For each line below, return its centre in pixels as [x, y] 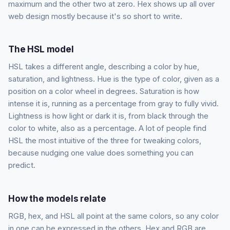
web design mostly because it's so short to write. [95, 16]
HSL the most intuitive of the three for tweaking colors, [105, 141]
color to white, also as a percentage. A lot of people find [107, 128]
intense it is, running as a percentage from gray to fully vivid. [113, 104]
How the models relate [57, 198]
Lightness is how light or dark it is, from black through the [108, 116]
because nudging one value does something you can [101, 153]
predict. [22, 165]
